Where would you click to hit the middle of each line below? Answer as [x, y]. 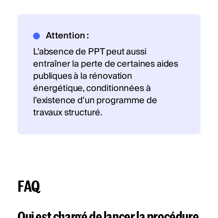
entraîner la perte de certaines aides [106, 64]
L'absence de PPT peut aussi [90, 52]
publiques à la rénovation [83, 76]
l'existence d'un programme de [95, 101]
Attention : [67, 36]
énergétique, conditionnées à [92, 89]
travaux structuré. [68, 113]
